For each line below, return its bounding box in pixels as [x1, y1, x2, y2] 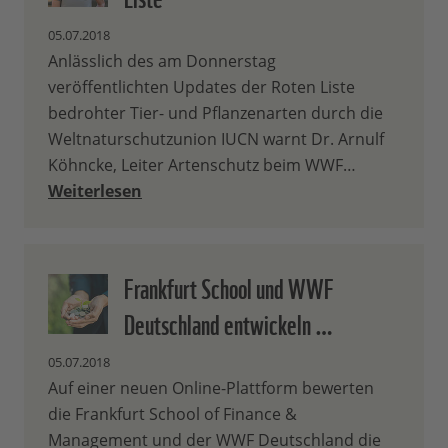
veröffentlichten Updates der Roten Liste [48, 76, 355, 99]
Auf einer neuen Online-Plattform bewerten [48, 377, 374, 400]
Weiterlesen [48, 180, 142, 203]
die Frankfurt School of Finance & [48, 403, 297, 426]
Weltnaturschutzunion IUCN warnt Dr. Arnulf [48, 128, 384, 151]
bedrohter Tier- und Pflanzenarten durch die [48, 102, 383, 125]
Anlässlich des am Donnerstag [48, 50, 276, 73]
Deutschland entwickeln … [124, 301, 333, 344]
